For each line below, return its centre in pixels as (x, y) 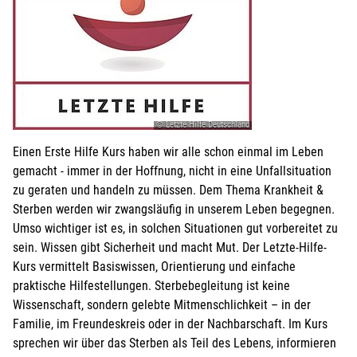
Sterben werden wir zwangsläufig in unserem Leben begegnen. (174, 209)
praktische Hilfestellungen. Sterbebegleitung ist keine (151, 285)
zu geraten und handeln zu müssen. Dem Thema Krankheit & (168, 190)
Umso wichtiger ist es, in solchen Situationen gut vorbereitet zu (175, 228)
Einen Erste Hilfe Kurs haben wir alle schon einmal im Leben (168, 151)
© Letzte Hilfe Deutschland (203, 124)
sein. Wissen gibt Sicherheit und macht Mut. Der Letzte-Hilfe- (170, 247)
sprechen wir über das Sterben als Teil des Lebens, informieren (175, 343)
